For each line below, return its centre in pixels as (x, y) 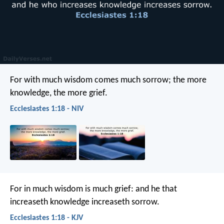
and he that (155, 189)
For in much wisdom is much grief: (72, 189)
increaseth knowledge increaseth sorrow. (85, 202)
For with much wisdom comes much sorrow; (90, 80)
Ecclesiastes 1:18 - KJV (46, 218)
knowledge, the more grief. (59, 93)
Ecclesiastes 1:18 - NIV (47, 109)
